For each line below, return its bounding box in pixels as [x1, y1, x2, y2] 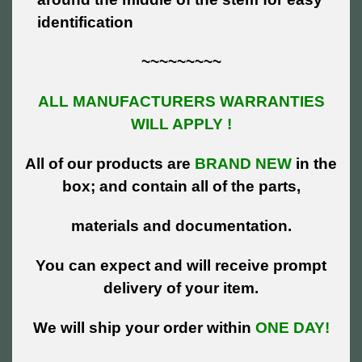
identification [37, 13, 134, 31]
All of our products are [25, 154, 195, 172]
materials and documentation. [70, 217, 292, 234]
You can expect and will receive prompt [36, 256, 326, 274]
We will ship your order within [32, 318, 255, 336]
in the [296, 154, 337, 172]
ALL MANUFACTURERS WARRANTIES [37, 92, 325, 110]
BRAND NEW [195, 154, 296, 172]
